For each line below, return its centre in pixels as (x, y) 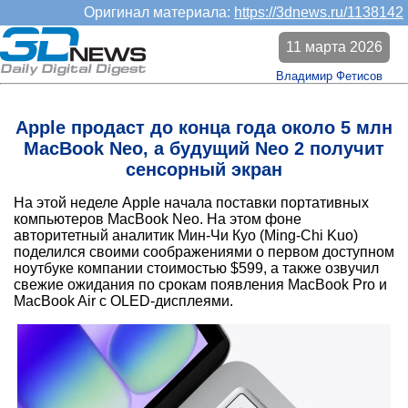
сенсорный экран (204, 170)
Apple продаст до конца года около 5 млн (204, 128)
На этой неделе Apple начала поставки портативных (191, 203)
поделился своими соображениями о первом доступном (204, 252)
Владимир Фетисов (329, 76)
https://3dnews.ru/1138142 (319, 12)
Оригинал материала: (159, 12)
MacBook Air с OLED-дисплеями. (123, 301)
